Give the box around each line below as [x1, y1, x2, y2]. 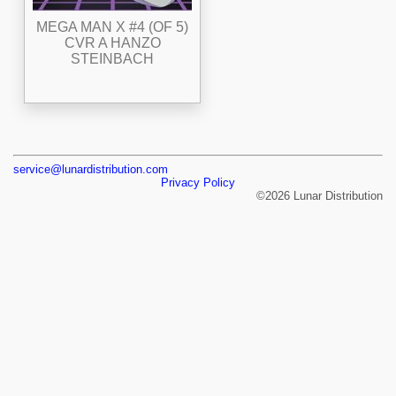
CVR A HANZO [64, 34, 161, 50]
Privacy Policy [161, 175, 235, 189]
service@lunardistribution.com [13, 162, 168, 176]
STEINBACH [71, 50, 154, 66]
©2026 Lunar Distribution [256, 188, 383, 202]
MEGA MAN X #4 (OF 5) [36, 19, 188, 34]
